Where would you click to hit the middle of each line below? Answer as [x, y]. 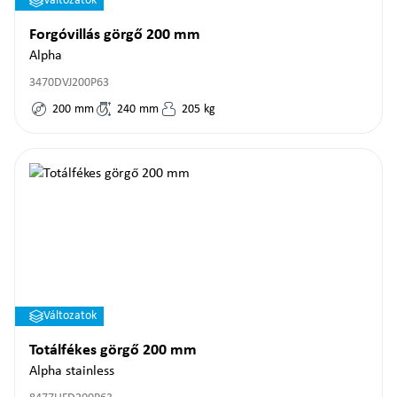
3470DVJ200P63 [69, 83]
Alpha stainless [72, 371]
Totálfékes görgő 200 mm [113, 350]
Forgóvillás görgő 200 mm [115, 35]
